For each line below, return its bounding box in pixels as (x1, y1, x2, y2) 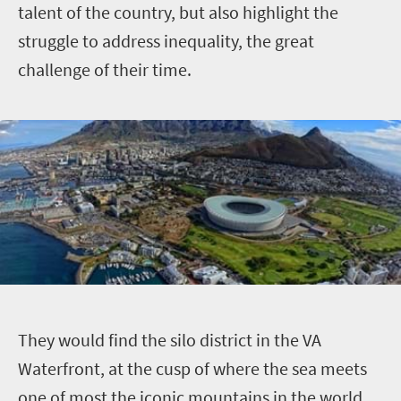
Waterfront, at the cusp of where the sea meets (18, 356, 367, 380)
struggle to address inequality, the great (18, 30, 314, 52)
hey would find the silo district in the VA (28, 328, 321, 351)
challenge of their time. (18, 58, 192, 81)
